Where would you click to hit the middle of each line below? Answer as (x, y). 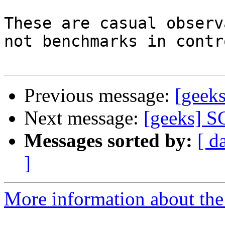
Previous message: (99, 95)
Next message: (84, 118)
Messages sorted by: (108, 141)
